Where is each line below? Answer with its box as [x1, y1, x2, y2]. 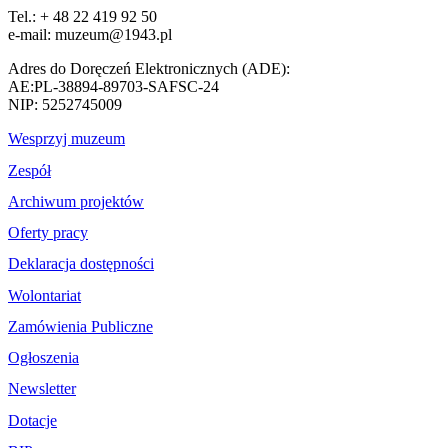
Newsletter [8, 380, 76, 398]
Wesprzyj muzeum [8, 130, 125, 148]
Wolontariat [8, 286, 81, 304]
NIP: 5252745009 [8, 96, 122, 114]
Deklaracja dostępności [8, 255, 154, 273]
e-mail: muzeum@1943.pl [8, 26, 172, 44]
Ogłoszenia [8, 349, 79, 367]
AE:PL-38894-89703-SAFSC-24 [8, 78, 219, 96]
